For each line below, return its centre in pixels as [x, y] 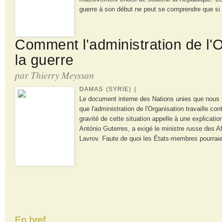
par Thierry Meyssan [55, 75]
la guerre [44, 60]
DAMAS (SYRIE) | [108, 89]
